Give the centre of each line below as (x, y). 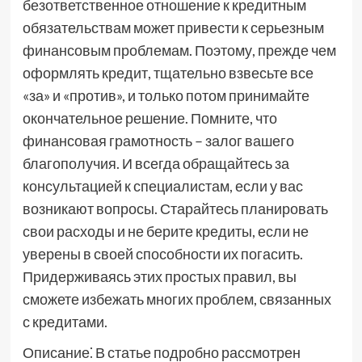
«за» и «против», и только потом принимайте (166, 95)
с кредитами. (65, 322)
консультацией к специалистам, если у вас (162, 186)
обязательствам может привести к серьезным (173, 27)
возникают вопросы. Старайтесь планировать (175, 208)
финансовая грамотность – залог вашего (158, 141)
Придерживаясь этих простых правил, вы (159, 276)
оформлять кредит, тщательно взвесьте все (168, 73)
